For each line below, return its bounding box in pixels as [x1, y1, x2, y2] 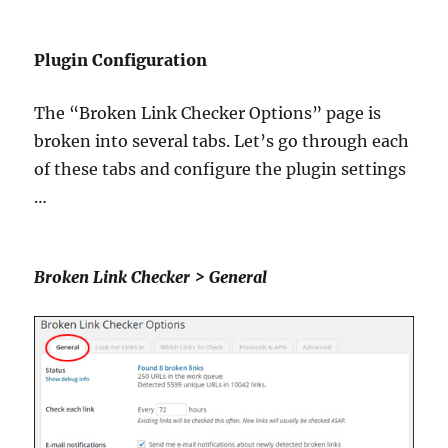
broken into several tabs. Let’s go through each [34, 130, 410, 151]
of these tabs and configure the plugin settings [34, 158, 407, 179]
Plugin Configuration [34, 49, 208, 70]
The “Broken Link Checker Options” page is [34, 102, 382, 123]
